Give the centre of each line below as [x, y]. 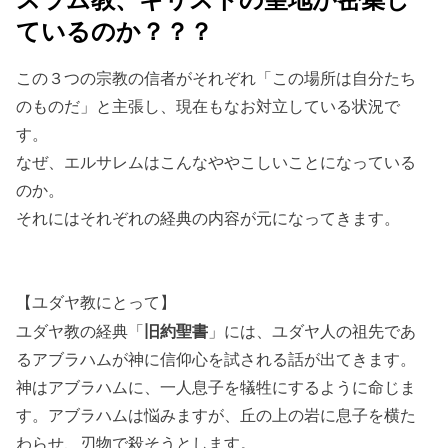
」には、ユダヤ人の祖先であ [312, 331]
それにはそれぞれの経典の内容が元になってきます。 [208, 218]
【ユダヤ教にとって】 [96, 303]
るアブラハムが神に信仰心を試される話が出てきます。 [216, 359]
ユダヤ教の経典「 [80, 331]
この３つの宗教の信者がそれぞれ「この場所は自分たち [216, 78]
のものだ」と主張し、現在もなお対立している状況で [208, 106]
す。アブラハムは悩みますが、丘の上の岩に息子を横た [216, 415]
